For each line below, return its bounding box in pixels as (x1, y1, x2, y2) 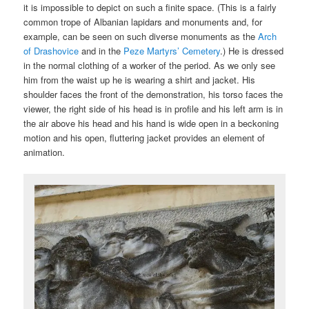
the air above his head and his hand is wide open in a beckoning (23, 117, 279, 130)
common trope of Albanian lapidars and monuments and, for (23, 15, 263, 29)
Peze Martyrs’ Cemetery (123, 44, 221, 58)
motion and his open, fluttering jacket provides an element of (23, 131, 266, 145)
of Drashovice (23, 44, 79, 58)
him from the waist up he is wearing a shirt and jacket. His (23, 73, 256, 87)
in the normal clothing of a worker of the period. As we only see (23, 59, 276, 72)
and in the (79, 44, 124, 58)
